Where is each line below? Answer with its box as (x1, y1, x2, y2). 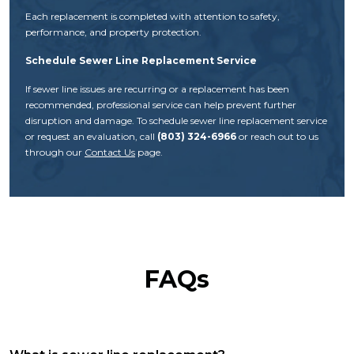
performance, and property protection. (25, 25, 201, 38)
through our (25, 145, 85, 158)
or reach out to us (236, 130, 318, 142)
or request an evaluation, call (25, 130, 157, 142)
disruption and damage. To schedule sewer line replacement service (25, 114, 327, 126)
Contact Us (85, 145, 135, 158)
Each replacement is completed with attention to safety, (25, 9, 280, 22)
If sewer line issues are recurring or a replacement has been (25, 82, 289, 95)
